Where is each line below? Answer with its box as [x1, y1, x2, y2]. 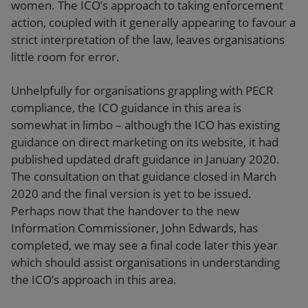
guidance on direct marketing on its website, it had [11, 133, 278, 150]
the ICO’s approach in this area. [11, 271, 177, 287]
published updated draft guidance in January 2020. [11, 151, 280, 167]
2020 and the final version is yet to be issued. [11, 185, 252, 201]
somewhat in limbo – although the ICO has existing [11, 116, 280, 133]
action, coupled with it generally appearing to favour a [11, 14, 296, 30]
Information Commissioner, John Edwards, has [11, 219, 258, 236]
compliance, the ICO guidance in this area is [11, 99, 241, 115]
